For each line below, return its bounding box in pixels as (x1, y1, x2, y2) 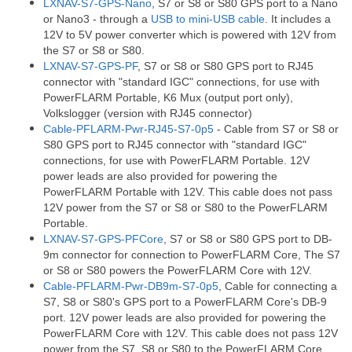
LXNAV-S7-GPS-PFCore (43, 233, 163, 245)
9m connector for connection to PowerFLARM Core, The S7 (43, 248, 340, 261)
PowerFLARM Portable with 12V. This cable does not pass (43, 185, 332, 198)
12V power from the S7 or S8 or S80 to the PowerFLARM (43, 201, 328, 214)
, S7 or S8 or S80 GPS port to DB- (163, 233, 332, 245)
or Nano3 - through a (43, 13, 151, 25)
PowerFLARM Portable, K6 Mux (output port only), (43, 91, 293, 104)
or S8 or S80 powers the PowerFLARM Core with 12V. (43, 264, 312, 277)
